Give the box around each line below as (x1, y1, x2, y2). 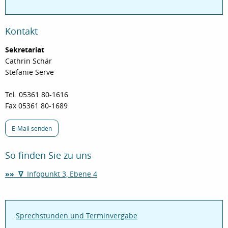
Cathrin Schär (5, 55, 52, 66)
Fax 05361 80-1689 (5, 100, 68, 110)
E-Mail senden (12, 124, 52, 132)
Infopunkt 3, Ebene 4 (27, 168, 97, 179)
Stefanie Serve (5, 67, 54, 77)
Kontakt (5, 25, 38, 38)
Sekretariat (5, 44, 44, 54)
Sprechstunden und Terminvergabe (16, 210, 137, 220)
